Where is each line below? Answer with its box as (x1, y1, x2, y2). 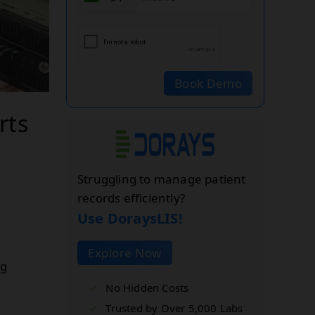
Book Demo (174, 75, 242, 91)
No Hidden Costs (105, 281, 189, 295)
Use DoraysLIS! (77, 209, 183, 228)
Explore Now (88, 245, 162, 261)
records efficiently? (77, 190, 185, 206)
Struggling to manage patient (77, 171, 246, 187)
